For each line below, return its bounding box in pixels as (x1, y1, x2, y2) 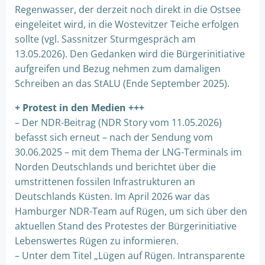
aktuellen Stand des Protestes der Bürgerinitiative (15, 219, 237, 232)
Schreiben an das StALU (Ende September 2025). (15, 77, 230, 90)
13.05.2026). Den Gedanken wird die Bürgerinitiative (15, 47, 245, 60)
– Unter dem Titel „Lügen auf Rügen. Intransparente (15, 249, 245, 262)
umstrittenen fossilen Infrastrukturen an (15, 175, 195, 188)
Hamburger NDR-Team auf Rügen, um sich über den (15, 205, 247, 218)
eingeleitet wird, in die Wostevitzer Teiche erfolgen (15, 18, 239, 31)
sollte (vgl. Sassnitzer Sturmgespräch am (15, 33, 196, 46)
